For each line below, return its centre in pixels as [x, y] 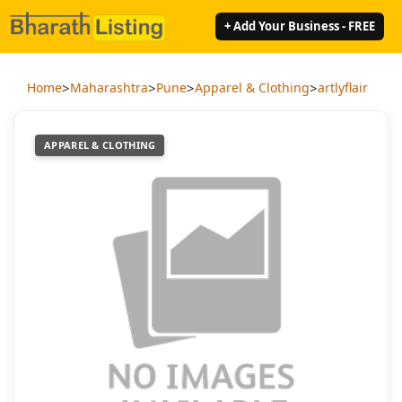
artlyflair [343, 88]
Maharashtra [109, 88]
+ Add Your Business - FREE [300, 26]
